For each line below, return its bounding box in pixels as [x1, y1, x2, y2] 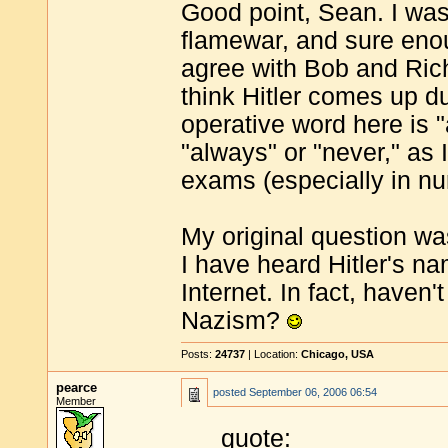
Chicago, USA [301, 348, 374, 360]
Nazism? [181, 306, 287, 334]
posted [213, 386, 249, 398]
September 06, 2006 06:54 [249, 386, 377, 398]
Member [56, 395, 96, 407]
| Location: [245, 348, 301, 360]
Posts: [181, 348, 215, 360]
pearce [56, 380, 97, 395]
